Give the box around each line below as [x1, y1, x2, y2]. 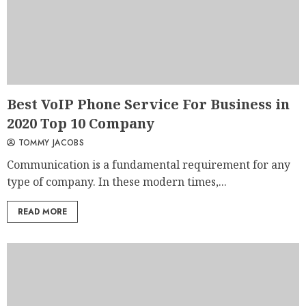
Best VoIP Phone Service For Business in [7, 95, 290, 114]
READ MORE [18, 206, 67, 219]
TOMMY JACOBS [15, 137, 85, 150]
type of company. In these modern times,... [7, 174, 227, 190]
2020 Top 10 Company [7, 114, 154, 133]
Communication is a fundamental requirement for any [7, 157, 290, 173]
